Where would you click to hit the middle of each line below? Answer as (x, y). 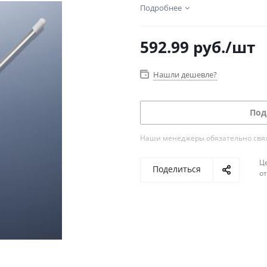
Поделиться (177, 169)
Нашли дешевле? (185, 74)
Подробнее (161, 8)
